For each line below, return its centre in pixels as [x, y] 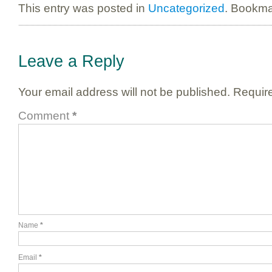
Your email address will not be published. [124, 92]
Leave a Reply [71, 61]
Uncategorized [186, 8]
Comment [45, 116]
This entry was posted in [83, 8]
